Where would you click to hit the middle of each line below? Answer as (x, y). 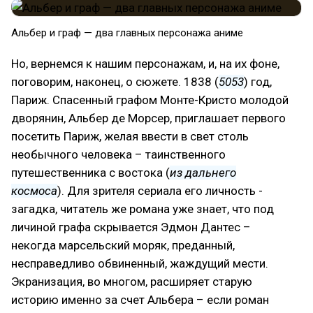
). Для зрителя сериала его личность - (160, 190)
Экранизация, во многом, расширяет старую (132, 281)
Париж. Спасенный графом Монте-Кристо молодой (150, 100)
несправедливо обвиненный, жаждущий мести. (140, 263)
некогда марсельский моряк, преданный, (123, 245)
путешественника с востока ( (90, 172)
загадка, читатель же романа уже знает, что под (143, 209)
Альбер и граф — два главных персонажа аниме (127, 32)
